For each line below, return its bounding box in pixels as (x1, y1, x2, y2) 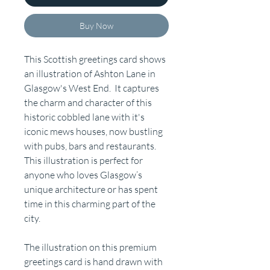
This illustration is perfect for (24, 154, 143, 167)
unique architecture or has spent (24, 183, 158, 196)
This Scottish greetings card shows (24, 53, 166, 66)
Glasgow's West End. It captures (24, 82, 159, 95)
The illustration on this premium (24, 241, 157, 254)
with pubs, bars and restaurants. (24, 140, 158, 152)
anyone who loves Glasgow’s (24, 169, 142, 181)
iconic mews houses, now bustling (24, 125, 163, 138)
